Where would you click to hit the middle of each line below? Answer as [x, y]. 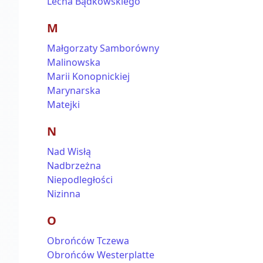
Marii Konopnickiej [88, 76]
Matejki [63, 104]
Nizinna [64, 194]
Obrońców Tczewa [88, 241]
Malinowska [74, 62]
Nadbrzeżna [74, 166]
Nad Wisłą [69, 151]
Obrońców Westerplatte [101, 255]
